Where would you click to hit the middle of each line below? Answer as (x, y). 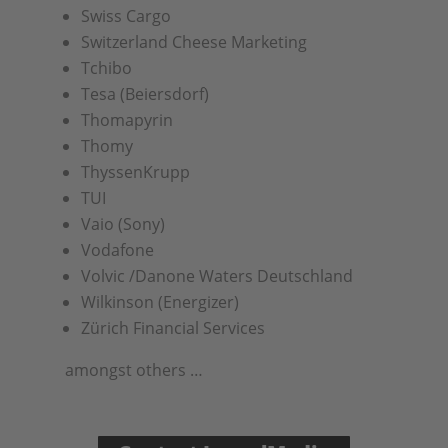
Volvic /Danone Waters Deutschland (216, 276)
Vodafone (117, 250)
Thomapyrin (126, 120)
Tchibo (106, 68)
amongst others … (133, 370)
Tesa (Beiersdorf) (144, 94)
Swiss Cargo (125, 16)
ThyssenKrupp (135, 172)
